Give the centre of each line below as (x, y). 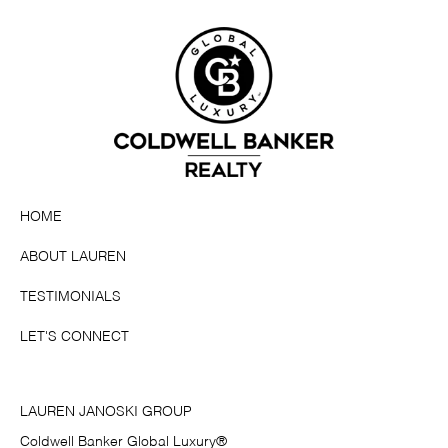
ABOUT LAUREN (73, 257)
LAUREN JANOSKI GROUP (106, 412)
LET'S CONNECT (74, 337)
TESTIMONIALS (70, 297)
